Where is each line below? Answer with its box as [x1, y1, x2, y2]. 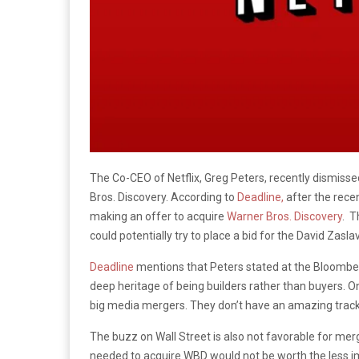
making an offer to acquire [90, 209, 227, 223]
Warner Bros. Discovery [227, 209, 342, 223]
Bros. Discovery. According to [90, 190, 237, 204]
